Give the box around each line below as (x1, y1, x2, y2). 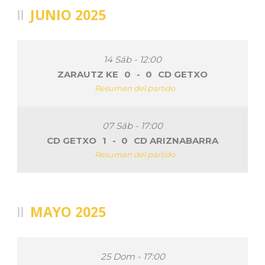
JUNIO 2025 (30, 5, 106, 24)
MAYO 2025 (30, 202, 106, 221)
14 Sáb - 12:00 (104, 54, 161, 65)
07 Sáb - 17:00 (102, 120, 163, 131)
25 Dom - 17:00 (100, 251, 165, 262)
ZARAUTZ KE (57, 69, 118, 80)
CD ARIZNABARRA (134, 135, 218, 146)
